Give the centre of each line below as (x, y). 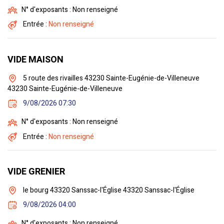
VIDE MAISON (35, 59)
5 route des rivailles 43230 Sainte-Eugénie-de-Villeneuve (110, 78)
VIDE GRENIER (36, 171)
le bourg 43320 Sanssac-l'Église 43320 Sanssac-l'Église (108, 190)
